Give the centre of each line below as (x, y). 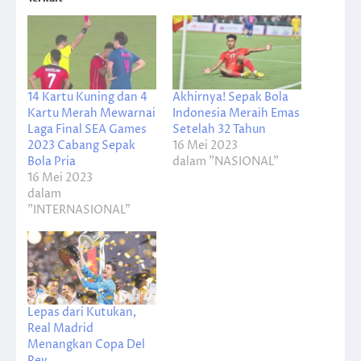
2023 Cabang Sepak (81, 145)
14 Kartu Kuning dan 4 (87, 97)
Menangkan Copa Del (86, 345)
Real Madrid (60, 329)
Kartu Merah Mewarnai (91, 113)
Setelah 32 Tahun (219, 129)
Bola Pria (52, 161)
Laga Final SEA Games (87, 129)
